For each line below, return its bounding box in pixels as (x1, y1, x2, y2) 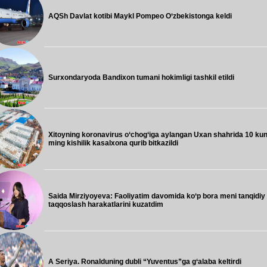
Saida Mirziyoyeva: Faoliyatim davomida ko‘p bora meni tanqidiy (48, 192, 265, 200)
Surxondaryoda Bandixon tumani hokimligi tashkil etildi (48, 73, 234, 82)
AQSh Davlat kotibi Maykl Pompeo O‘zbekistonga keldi (48, 12, 232, 20)
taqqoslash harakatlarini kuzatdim (48, 200, 163, 209)
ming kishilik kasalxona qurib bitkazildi (48, 139, 178, 147)
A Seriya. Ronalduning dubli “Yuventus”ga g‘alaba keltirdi (48, 257, 241, 266)
